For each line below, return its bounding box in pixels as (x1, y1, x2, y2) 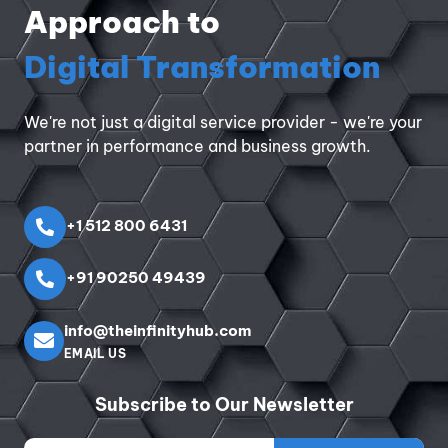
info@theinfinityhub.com (64, 321, 251, 341)
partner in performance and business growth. (24, 136, 371, 157)
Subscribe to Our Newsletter (94, 393, 354, 417)
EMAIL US (64, 346, 127, 362)
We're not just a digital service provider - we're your (24, 112, 422, 133)
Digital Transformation (24, 48, 380, 87)
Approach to (24, 3, 220, 42)
